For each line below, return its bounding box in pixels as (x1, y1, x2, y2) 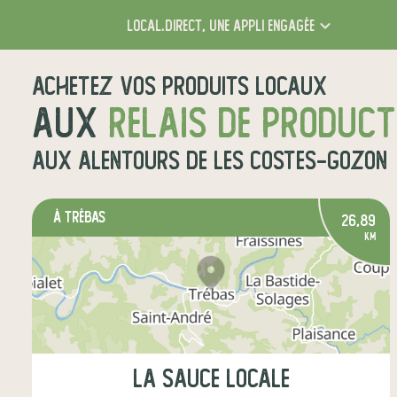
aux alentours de (32, 147, 214, 175)
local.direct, (126, 17, 206, 35)
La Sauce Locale (132, 365, 290, 393)
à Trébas (53, 209, 105, 226)
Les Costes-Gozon (214, 147, 387, 175)
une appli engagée (205, 17, 315, 35)
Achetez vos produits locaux (32, 73, 327, 100)
